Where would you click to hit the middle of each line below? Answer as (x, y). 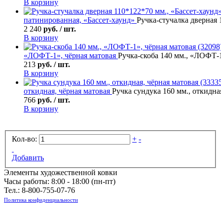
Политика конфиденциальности (41, 200)
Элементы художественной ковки (61, 172)
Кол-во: (24, 139)
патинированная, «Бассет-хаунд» (80, 20)
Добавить (28, 157)
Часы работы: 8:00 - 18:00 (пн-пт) (60, 181)
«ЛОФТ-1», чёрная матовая (71, 55)
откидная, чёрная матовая (68, 91)
